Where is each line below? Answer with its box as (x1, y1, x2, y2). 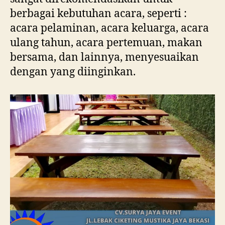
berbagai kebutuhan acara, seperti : (10, 7, 187, 21)
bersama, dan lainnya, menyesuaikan (10, 50, 199, 64)
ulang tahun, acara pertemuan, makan (10, 36, 202, 50)
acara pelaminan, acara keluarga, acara (10, 21, 209, 35)
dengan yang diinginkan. (10, 65, 136, 79)
